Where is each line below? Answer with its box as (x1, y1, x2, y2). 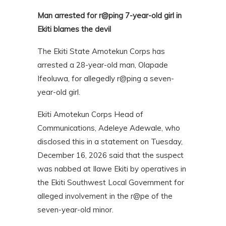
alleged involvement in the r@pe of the (37, 191, 173, 201)
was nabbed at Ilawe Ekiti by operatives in (37, 164, 186, 174)
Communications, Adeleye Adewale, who (37, 123, 180, 133)
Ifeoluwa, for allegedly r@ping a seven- (37, 74, 174, 84)
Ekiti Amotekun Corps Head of (37, 109, 143, 120)
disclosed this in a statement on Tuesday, (37, 137, 183, 147)
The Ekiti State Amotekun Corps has (37, 46, 165, 56)
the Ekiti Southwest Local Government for (37, 178, 184, 188)
